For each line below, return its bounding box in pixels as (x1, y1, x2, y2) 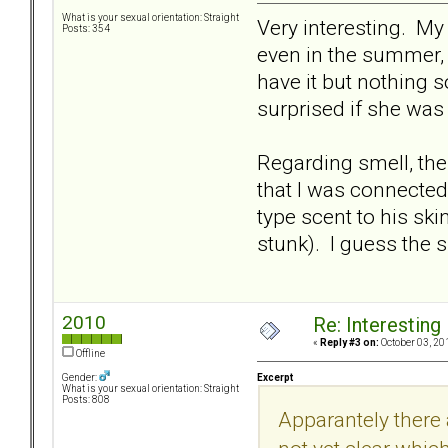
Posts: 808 (62, 394, 110, 406)
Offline (74, 348, 105, 360)
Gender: (62, 372, 99, 384)
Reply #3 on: (320, 337, 379, 349)
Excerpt (257, 371, 293, 383)
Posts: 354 (62, 23, 110, 35)
